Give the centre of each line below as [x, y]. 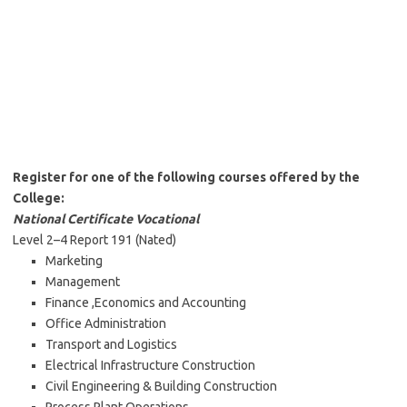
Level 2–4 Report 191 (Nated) [94, 240]
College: [39, 198]
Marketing [74, 261]
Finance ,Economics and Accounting [146, 303]
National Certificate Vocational [106, 219]
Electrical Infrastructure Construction [150, 365]
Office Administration [106, 323]
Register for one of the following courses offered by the [186, 177]
